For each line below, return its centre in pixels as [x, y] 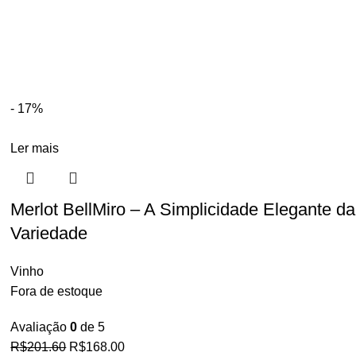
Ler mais [35, 148]
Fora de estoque [57, 291]
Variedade [49, 233]
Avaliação [41, 327]
